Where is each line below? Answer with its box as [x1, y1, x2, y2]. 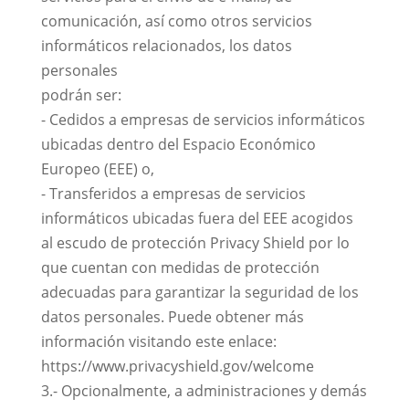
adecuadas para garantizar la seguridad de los [40, 282, 359, 302]
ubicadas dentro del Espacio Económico [40, 134, 316, 154]
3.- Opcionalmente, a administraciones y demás [40, 381, 367, 401]
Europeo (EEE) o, [40, 159, 154, 179]
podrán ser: [40, 85, 121, 105]
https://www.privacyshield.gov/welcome [40, 356, 314, 376]
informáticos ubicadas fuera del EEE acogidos [40, 208, 353, 228]
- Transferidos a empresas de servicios [40, 184, 306, 204]
